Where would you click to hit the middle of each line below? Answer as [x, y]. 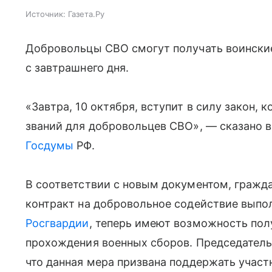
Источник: [46, 14]
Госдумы [50, 145]
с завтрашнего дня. [77, 68]
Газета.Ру [86, 14]
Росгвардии [57, 223]
